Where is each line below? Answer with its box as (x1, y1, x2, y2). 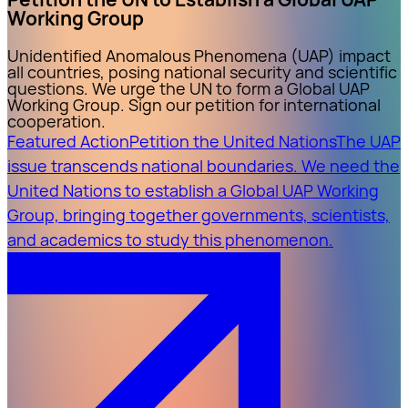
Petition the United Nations (129, 129, 336, 152)
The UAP (336, 129, 401, 152)
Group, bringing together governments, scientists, (7, 203, 390, 226)
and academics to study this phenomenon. (7, 228, 333, 250)
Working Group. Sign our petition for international (7, 93, 381, 116)
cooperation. (7, 109, 106, 132)
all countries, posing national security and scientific (7, 60, 397, 83)
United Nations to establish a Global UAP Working (7, 178, 379, 201)
